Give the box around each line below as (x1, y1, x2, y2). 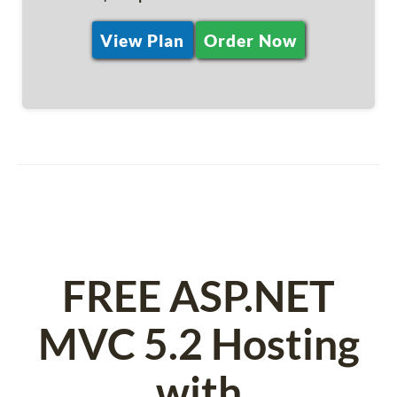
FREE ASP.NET (62, 269, 335, 321)
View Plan (100, 29, 184, 51)
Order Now (204, 29, 297, 51)
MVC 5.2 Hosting (37, 317, 360, 369)
